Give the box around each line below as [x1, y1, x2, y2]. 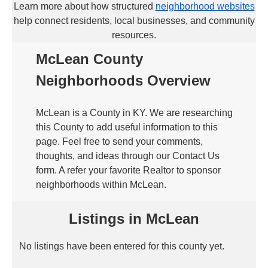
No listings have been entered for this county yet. [19, 241, 224, 251]
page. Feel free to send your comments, [36, 136, 203, 147]
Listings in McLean [69, 211, 199, 227]
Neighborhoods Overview [36, 72, 211, 89]
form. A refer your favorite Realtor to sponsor [36, 165, 221, 175]
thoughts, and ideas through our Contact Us [36, 151, 220, 161]
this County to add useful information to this [36, 122, 218, 132]
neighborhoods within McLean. [36, 179, 166, 190]
